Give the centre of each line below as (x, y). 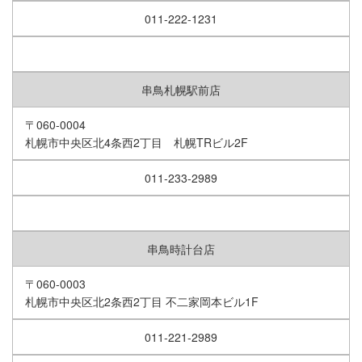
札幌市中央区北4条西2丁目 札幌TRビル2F (137, 143)
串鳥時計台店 (181, 249)
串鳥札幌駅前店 (181, 90)
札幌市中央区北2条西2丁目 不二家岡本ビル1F (142, 302)
